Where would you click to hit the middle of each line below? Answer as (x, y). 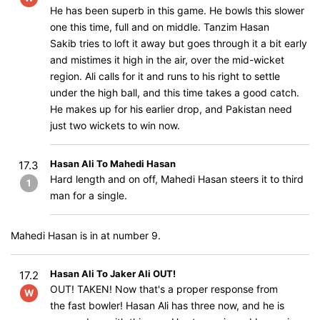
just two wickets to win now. (115, 125)
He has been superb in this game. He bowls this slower (177, 10)
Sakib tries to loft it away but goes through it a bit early (179, 43)
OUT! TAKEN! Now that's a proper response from (164, 289)
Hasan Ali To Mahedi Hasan (113, 164)
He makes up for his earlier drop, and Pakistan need (171, 109)
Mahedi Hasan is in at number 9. (86, 235)
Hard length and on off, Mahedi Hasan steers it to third (177, 179)
